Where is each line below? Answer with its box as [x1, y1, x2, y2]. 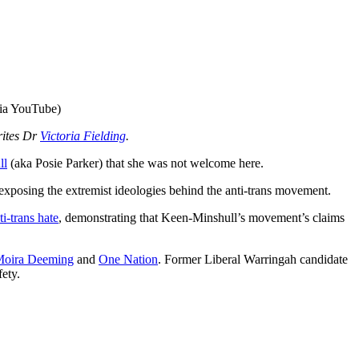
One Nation [99, 252, 158, 266]
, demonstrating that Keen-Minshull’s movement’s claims [58, 210, 345, 224]
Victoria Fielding [40, 128, 126, 143]
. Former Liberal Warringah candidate [158, 252, 348, 266]
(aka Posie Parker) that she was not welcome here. [7, 155, 264, 170]
